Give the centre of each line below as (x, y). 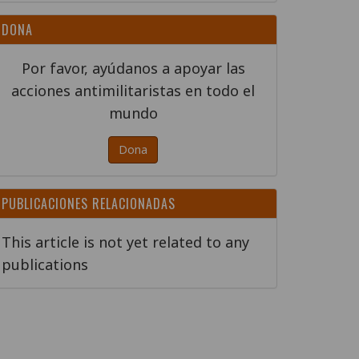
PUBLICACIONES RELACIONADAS (89, 204)
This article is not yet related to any (125, 242)
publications (45, 264)
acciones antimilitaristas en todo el (133, 91)
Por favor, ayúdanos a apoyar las (133, 68)
